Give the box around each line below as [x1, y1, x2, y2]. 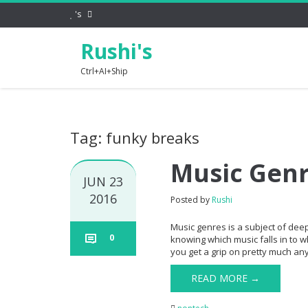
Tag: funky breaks [70, 127, 199, 148]
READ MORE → [191, 272, 261, 285]
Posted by [170, 194, 212, 206]
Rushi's [80, 37, 153, 65]
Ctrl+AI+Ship [80, 65, 128, 77]
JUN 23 [83, 173, 124, 190]
